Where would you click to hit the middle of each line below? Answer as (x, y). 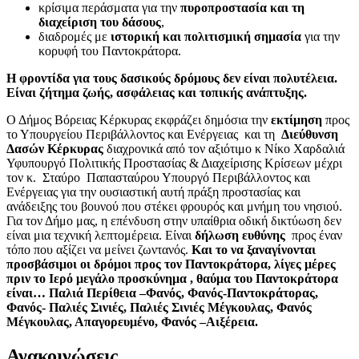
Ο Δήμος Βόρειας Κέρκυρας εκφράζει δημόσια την (139, 119)
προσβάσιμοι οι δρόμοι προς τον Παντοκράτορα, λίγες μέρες (171, 264)
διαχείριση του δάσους (100, 22)
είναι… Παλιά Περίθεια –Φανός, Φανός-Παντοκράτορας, (162, 292)
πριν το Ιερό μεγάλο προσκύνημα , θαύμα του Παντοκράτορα (172, 278)
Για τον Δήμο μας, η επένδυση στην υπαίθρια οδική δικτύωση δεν (174, 220)
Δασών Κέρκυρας (55, 148)
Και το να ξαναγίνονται (254, 249)
